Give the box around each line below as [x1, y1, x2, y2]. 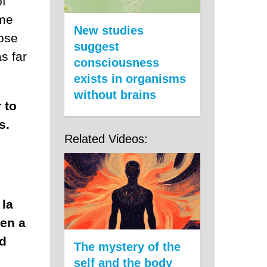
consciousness [74, 56, 159, 70]
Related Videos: [64, 132, 148, 146]
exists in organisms [74, 72, 186, 86]
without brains [74, 88, 156, 102]
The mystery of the [74, 240, 181, 254]
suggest [74, 40, 119, 54]
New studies [74, 24, 144, 38]
